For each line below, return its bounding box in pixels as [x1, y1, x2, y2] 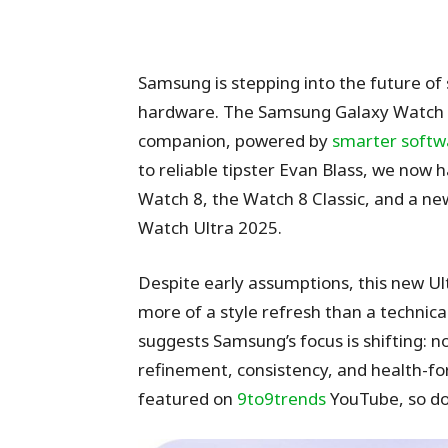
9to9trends [237, 387, 326, 410]
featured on [138, 387, 237, 410]
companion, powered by [138, 129, 332, 152]
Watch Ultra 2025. [138, 216, 282, 239]
